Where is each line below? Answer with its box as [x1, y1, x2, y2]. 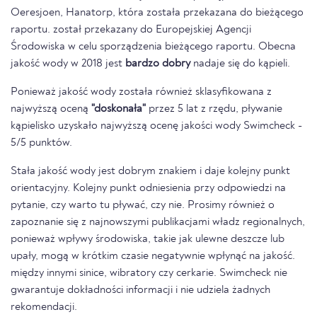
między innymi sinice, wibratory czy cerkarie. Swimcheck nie [11, 267, 287, 279]
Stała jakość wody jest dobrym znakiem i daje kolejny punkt [11, 166, 290, 178]
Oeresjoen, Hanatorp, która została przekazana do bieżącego [11, 7, 304, 19]
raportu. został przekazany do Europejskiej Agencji [11, 24, 251, 36]
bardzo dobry [125, 58, 190, 70]
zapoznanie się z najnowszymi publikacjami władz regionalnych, [11, 217, 305, 229]
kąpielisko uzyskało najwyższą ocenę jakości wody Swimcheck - [11, 120, 302, 132]
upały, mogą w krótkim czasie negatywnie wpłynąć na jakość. [11, 250, 295, 263]
